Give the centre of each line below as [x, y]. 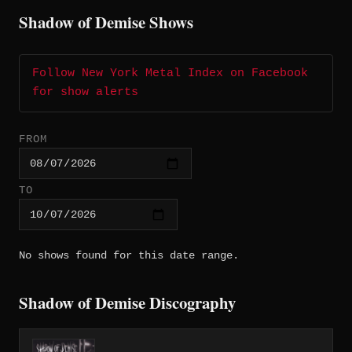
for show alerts [85, 93]
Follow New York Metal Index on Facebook [170, 74]
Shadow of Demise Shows [106, 22]
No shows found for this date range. [129, 255]
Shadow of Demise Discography [127, 302]
